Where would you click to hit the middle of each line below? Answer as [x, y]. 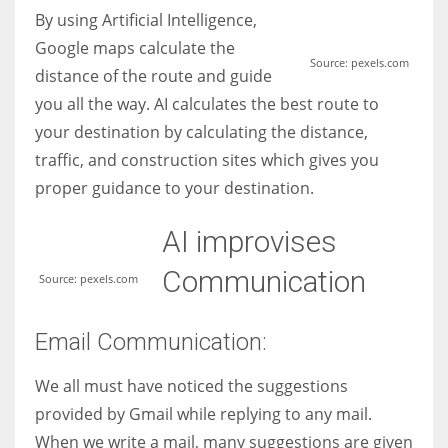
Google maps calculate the [135, 47]
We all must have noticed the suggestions [191, 385]
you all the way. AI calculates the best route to [207, 103]
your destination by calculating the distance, [201, 131]
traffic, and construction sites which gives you [207, 159]
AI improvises [249, 241]
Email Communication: [151, 341]
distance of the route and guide [153, 75]
